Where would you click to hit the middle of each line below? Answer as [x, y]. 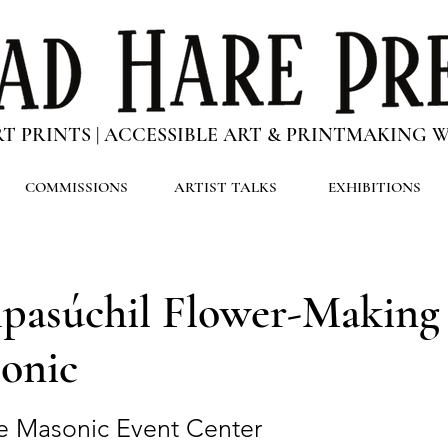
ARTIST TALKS [225, 187]
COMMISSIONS [76, 187]
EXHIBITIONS [374, 187]
